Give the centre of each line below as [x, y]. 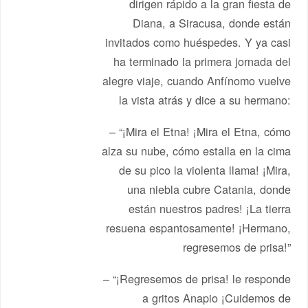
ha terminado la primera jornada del [202, 62]
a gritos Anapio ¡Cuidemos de [216, 297]
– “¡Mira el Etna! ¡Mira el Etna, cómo [200, 131]
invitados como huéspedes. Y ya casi [198, 42]
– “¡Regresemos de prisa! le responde [197, 278]
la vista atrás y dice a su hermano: [205, 100]
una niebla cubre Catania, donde [209, 189]
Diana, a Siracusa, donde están [211, 23]
